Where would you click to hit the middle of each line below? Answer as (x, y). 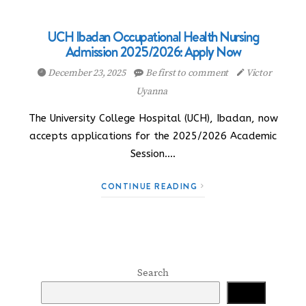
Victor (258, 73)
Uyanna (151, 92)
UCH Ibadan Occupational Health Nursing (153, 37)
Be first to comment (187, 73)
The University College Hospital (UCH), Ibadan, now (153, 118)
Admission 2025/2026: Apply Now (153, 52)
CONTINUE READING (151, 186)
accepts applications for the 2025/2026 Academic (153, 136)
